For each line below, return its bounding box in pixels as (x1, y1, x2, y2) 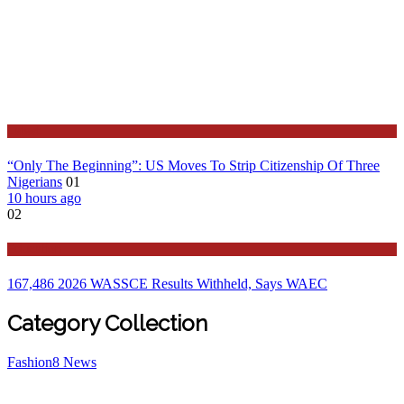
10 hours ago (7, 189, 81, 206)
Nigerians (7, 173, 62, 189)
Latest (7, 124, 40, 138)
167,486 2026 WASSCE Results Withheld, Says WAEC (7, 276, 327, 292)
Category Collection (7, 310, 207, 337)
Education (7, 243, 61, 257)
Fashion (7, 354, 52, 371)
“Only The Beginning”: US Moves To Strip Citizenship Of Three (7, 157, 380, 173)
